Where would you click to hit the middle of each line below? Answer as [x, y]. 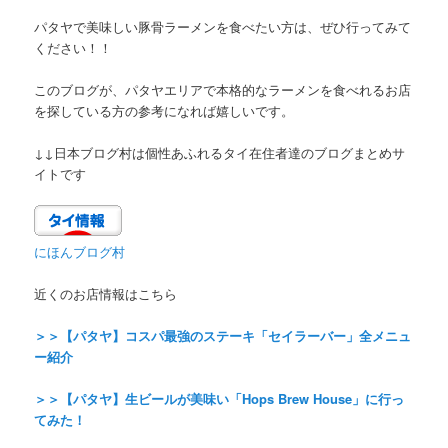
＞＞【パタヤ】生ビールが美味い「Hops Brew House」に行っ [219, 399]
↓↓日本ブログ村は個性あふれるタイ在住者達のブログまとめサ [220, 152]
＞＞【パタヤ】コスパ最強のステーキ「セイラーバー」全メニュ [223, 336]
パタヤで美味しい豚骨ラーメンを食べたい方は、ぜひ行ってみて [223, 26]
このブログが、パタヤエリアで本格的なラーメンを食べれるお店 [223, 89]
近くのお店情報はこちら [106, 294]
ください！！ [73, 47]
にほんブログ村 [80, 252]
